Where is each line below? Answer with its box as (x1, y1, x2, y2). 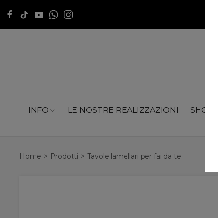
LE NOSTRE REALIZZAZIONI (67, 106, 179, 115)
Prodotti (50, 152, 78, 161)
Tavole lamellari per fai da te (87, 152, 181, 161)
